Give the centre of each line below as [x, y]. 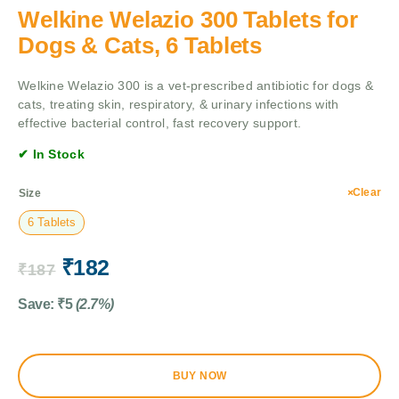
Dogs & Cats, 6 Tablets [140, 46]
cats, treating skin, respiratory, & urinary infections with [179, 105]
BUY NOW [199, 375]
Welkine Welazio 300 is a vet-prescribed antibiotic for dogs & [196, 86]
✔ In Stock [51, 155]
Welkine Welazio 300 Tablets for [188, 20]
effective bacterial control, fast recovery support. [160, 123]
